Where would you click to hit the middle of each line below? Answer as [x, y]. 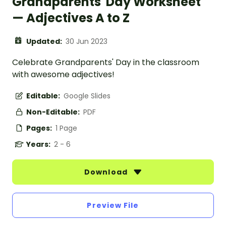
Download [107, 172]
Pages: [40, 128]
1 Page [66, 128]
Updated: [45, 42]
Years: [39, 145]
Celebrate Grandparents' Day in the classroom [106, 63]
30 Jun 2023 [87, 42]
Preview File [113, 206]
